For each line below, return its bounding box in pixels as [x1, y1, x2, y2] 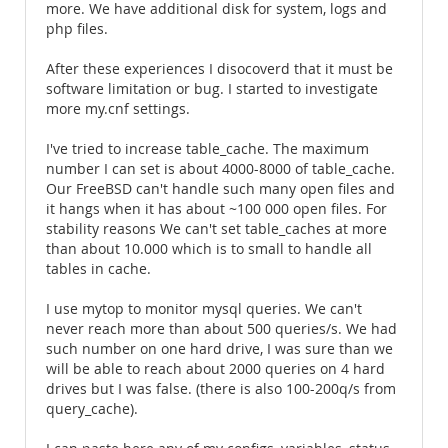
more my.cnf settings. [46, 100, 190, 118]
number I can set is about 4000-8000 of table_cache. [46, 160, 395, 178]
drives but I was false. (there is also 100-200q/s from [46, 380, 396, 398]
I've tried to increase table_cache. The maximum [46, 140, 369, 158]
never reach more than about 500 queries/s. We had [46, 320, 397, 338]
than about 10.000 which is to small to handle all [46, 240, 372, 258]
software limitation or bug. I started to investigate [46, 80, 378, 98]
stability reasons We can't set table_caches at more [46, 220, 387, 238]
